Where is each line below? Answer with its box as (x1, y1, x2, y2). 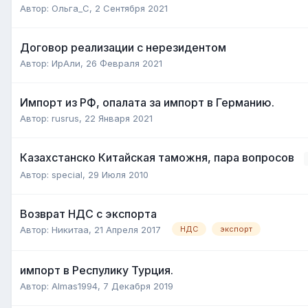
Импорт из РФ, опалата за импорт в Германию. (20, 95, 274, 109)
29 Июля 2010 (88, 168, 148, 180)
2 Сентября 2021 (95, 2, 168, 14)
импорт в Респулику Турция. (20, 263, 173, 277)
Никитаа (52, 223, 89, 235)
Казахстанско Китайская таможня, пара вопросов (20, 150, 297, 164)
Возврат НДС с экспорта (20, 206, 157, 221)
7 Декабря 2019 (103, 280, 173, 291)
